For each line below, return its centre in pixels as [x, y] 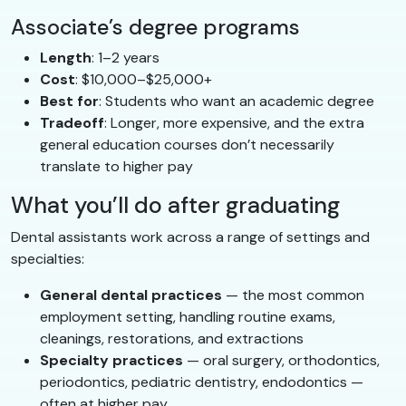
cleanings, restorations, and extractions [172, 338]
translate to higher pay [116, 166]
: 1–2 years [126, 57]
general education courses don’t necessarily [187, 144]
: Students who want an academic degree [237, 101]
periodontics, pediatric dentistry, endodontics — [202, 382]
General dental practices [131, 295]
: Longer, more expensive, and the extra [234, 122]
